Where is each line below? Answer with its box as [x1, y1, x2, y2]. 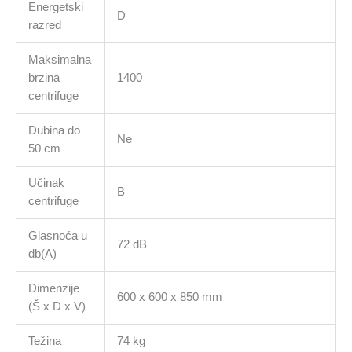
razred [27, 18, 61, 31]
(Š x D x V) [27, 299, 86, 313]
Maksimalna [27, 53, 91, 66]
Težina [27, 334, 61, 347]
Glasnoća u [27, 229, 87, 242]
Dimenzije [27, 281, 79, 295]
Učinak [27, 176, 64, 189]
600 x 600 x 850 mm [116, 290, 222, 303]
